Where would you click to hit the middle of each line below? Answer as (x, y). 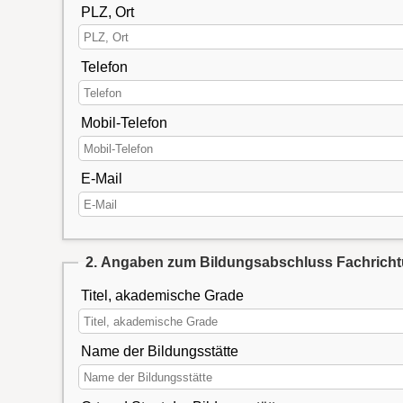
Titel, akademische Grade (162, 296)
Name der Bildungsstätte (159, 352)
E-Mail (101, 179)
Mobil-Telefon (124, 123)
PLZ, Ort (107, 12)
